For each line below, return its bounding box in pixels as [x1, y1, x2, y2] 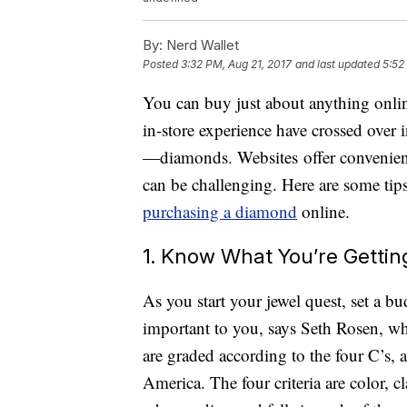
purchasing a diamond [143, 200, 297, 223]
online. [297, 200, 350, 223]
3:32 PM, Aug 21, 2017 [181, 57, 292, 72]
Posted [143, 57, 181, 72]
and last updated [295, 57, 380, 72]
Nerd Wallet [163, 36, 239, 55]
